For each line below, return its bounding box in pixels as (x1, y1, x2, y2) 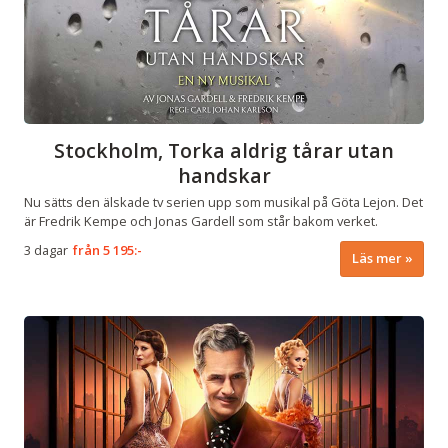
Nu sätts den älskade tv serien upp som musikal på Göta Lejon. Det (24, 193, 423, 212)
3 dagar (24, 240, 68, 259)
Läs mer (351, 249, 402, 268)
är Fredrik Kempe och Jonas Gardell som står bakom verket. (24, 212, 378, 231)
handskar (177, 162, 271, 190)
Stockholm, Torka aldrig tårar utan (54, 137, 394, 165)
